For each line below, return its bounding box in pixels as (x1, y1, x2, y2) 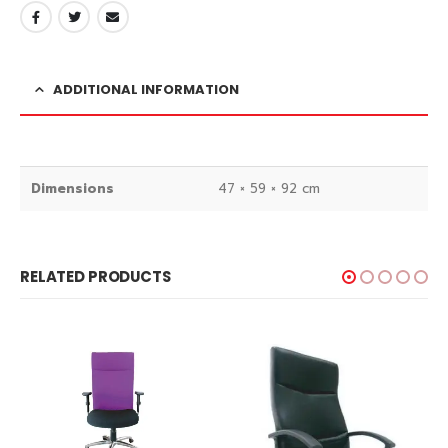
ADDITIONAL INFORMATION (53, 80, 239, 100)
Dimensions (31, 179, 115, 199)
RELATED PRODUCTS (20, 266, 171, 288)
